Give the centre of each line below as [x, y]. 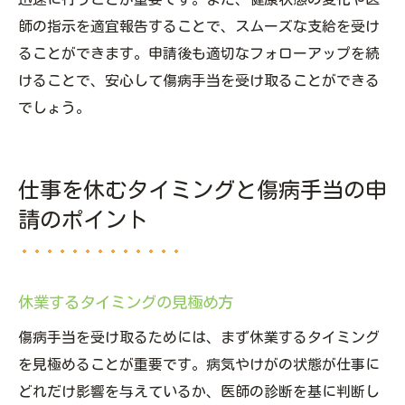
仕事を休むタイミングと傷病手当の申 [202, 190]
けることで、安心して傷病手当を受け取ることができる [199, 81]
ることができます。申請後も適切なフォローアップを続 [199, 54]
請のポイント [83, 220]
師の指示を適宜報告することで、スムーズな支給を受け [199, 27]
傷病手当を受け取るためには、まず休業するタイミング [199, 338]
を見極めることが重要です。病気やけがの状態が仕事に [199, 365]
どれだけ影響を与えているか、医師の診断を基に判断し [199, 392]
